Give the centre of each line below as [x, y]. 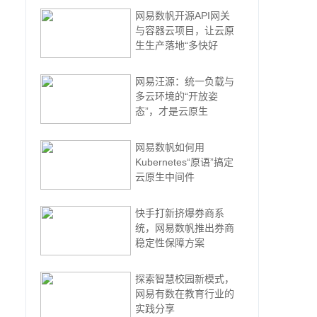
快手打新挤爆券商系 [180, 213]
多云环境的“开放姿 [177, 96]
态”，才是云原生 [172, 111]
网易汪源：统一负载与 [185, 81]
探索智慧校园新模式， [185, 279]
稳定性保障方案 [170, 243]
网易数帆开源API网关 [183, 16]
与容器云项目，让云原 [185, 30]
